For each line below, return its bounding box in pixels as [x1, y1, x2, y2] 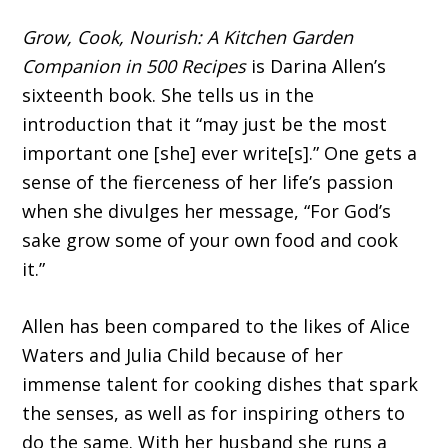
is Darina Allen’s [251, 54, 387, 79]
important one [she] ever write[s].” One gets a [22, 141, 418, 166]
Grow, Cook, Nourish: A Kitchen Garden [22, 25, 354, 50]
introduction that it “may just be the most [22, 112, 388, 137]
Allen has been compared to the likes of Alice [22, 314, 411, 339]
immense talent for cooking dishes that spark [22, 372, 419, 397]
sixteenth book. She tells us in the [22, 83, 315, 108]
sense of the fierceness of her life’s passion [22, 170, 394, 195]
